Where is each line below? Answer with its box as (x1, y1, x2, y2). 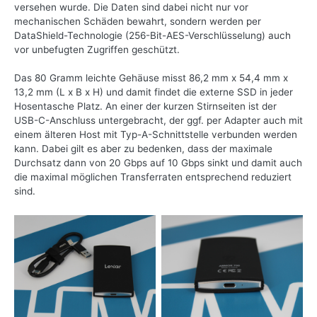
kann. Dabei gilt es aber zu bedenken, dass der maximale (14, 143, 272, 155)
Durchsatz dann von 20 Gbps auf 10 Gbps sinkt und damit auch (14, 157, 302, 169)
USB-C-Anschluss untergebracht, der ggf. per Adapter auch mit (14, 115, 303, 127)
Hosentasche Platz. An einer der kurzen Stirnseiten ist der (14, 100, 277, 113)
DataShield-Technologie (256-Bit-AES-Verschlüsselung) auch (14, 30, 291, 42)
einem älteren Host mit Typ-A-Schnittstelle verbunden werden (14, 129, 297, 141)
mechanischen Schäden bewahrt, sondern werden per (14, 16, 261, 28)
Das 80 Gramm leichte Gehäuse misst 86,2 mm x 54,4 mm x (14, 72, 288, 84)
